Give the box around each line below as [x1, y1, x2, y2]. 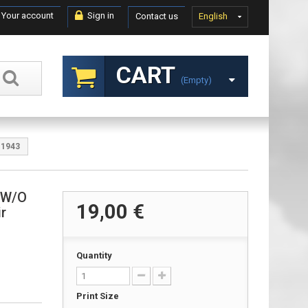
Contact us [135, 11, 178, 21]
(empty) [181, 75, 212, 85]
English [199, 11, 228, 21]
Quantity [76, 250, 112, 261]
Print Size [76, 291, 121, 301]
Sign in [85, 10, 114, 21]
